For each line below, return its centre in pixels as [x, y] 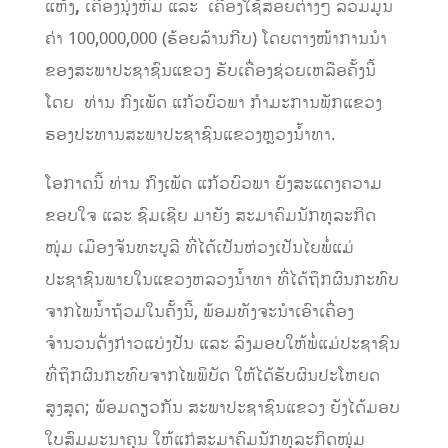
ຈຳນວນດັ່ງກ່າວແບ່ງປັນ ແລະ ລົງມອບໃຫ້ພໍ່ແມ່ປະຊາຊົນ [222, 344]
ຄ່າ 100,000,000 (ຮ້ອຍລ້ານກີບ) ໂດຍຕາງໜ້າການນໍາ [215, 39]
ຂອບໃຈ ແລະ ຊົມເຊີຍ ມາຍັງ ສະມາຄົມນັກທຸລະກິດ [210, 216]
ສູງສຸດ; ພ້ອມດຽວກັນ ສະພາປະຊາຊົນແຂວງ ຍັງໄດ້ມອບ [222, 408]
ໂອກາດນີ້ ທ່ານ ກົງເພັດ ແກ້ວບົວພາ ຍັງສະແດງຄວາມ [213, 184]
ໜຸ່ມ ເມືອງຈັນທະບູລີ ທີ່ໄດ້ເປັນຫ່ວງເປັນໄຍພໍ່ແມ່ [199, 248]
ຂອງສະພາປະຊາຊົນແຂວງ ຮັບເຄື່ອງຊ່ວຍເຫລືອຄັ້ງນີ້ [210, 71]
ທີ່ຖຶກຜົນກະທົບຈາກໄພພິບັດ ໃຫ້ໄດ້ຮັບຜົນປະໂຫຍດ [212, 376]
